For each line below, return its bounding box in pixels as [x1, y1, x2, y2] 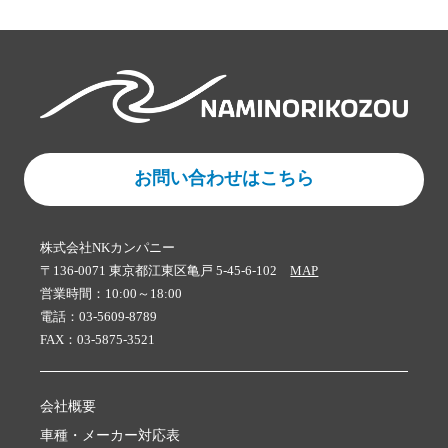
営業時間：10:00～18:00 [40, 285, 183, 301]
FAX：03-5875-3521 [40, 331, 156, 347]
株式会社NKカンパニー [40, 239, 176, 255]
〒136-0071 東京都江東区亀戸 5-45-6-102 [40, 262, 291, 278]
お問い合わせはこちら [134, 167, 314, 188]
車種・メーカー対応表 [40, 427, 181, 443]
